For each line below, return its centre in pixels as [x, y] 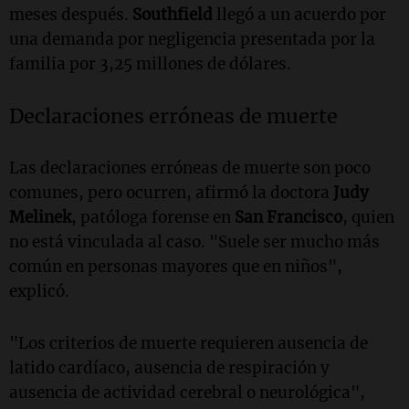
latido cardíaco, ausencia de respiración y [169, 367]
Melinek [40, 217]
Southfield [173, 14]
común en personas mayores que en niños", [176, 266]
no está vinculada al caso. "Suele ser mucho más [194, 241]
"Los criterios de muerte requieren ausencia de [189, 343]
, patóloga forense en [153, 217]
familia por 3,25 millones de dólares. [150, 63]
